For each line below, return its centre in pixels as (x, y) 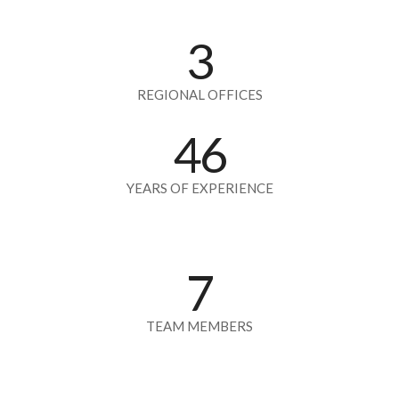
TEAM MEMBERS (199, 326)
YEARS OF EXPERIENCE (199, 187)
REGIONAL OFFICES (199, 94)
